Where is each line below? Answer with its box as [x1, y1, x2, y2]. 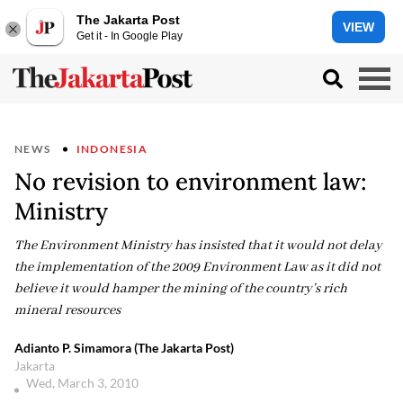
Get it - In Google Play [76, 29, 183, 42]
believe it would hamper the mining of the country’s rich [14, 281, 347, 297]
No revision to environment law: [14, 166, 367, 196]
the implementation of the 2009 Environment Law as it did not [14, 259, 381, 275]
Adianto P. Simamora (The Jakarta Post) [14, 340, 234, 355]
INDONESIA [76, 142, 148, 156]
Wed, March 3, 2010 [26, 375, 141, 390]
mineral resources [14, 302, 121, 318]
